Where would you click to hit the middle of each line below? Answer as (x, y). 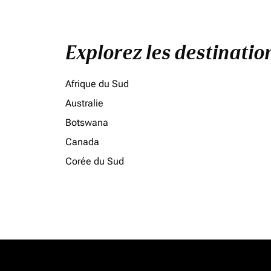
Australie (84, 103)
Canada (82, 142)
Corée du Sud (95, 161)
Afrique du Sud (97, 84)
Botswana (87, 122)
